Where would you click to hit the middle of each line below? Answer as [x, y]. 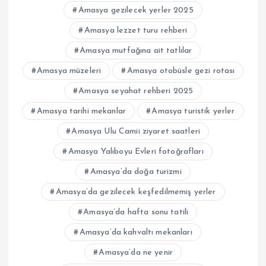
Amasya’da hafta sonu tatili [136, 212]
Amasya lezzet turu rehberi [136, 30]
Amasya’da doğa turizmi [136, 172]
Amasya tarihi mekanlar [81, 111]
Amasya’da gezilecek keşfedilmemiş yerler [136, 192]
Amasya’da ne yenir [136, 252]
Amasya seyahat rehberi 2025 [136, 91]
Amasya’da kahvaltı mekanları [136, 232]
